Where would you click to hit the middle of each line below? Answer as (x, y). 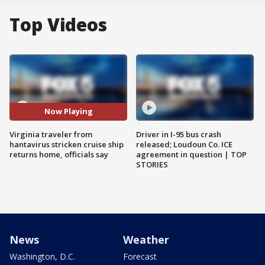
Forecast (140, 256)
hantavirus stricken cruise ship (67, 144)
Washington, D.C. (42, 256)
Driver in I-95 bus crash (179, 134)
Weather (146, 239)
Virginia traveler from (51, 134)
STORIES (152, 164)
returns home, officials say (59, 154)
